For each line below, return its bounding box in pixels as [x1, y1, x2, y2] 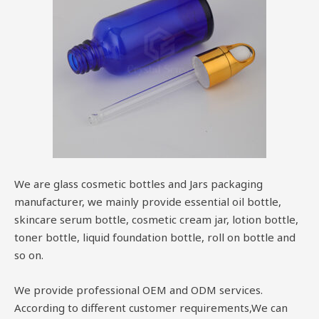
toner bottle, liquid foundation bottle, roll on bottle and [14, 229, 296, 244]
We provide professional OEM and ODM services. [14, 282, 263, 297]
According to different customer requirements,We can [14, 300, 288, 315]
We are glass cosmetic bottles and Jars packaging [14, 176, 263, 191]
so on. [14, 247, 43, 262]
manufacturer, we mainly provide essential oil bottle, [14, 194, 281, 209]
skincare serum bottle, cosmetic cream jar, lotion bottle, [14, 211, 298, 226]
